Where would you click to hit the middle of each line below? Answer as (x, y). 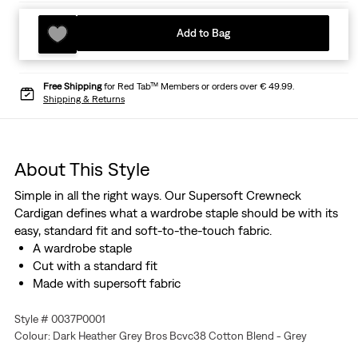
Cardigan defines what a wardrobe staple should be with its (176, 213)
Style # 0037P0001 (60, 319)
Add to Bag (203, 33)
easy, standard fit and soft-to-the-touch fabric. (143, 231)
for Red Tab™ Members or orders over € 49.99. (198, 87)
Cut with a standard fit (95, 266)
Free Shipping (72, 87)
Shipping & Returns (84, 99)
